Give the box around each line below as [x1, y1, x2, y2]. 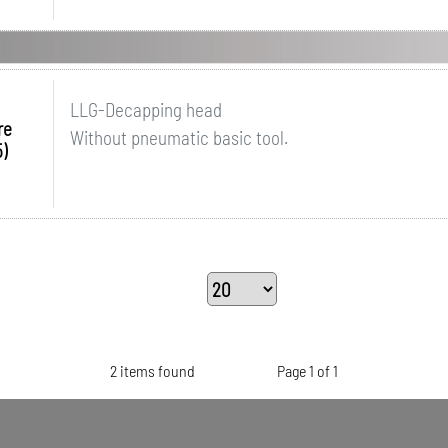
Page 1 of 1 [276, 361, 338, 380]
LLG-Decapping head [69, 98, 222, 121]
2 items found [110, 361, 196, 380]
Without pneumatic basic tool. [69, 126, 288, 149]
